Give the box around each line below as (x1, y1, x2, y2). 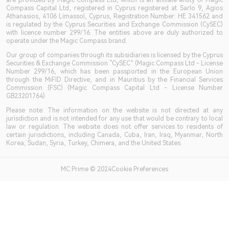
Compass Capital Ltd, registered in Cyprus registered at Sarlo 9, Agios (6, 5, 223, 12)
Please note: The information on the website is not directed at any (6, 107, 223, 114)
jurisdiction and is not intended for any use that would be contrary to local (6, 115, 223, 122)
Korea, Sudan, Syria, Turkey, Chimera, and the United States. (6, 140, 182, 147)
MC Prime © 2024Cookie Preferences (61, 166, 168, 173)
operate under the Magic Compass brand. (6, 37, 127, 44)
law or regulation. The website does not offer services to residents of (6, 123, 223, 130)
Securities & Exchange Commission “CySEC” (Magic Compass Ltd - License (6, 60, 223, 67)
